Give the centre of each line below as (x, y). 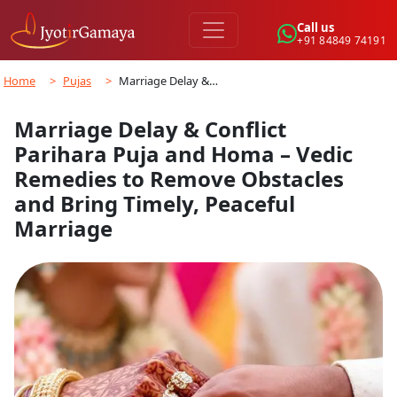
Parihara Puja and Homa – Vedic (183, 154)
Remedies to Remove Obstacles (179, 179)
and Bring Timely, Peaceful (155, 203)
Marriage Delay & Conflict (150, 129)
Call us (316, 27)
